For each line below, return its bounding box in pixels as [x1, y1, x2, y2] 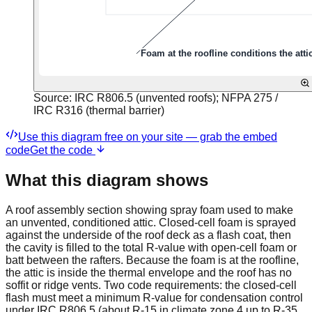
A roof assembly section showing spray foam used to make [6, 203, 293, 216]
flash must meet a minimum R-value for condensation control [6, 291, 303, 304]
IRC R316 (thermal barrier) [33, 104, 164, 116]
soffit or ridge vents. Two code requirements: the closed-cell [6, 279, 297, 291]
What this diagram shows [6, 170, 208, 189]
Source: [33, 91, 75, 104]
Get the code [30, 143, 95, 156]
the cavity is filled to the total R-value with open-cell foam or [6, 241, 297, 253]
